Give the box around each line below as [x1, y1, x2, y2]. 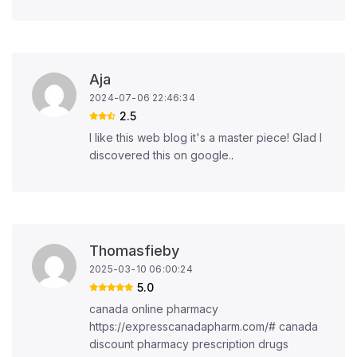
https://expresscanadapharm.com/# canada [89, 320, 318, 333]
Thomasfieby [89, 242, 179, 259]
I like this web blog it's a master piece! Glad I [89, 131, 322, 144]
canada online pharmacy [89, 302, 218, 316]
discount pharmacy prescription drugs [89, 337, 288, 351]
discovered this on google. [89, 148, 231, 162]
